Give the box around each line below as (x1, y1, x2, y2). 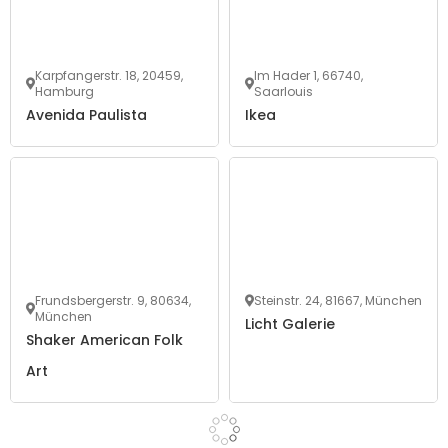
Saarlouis (254, 83, 313, 101)
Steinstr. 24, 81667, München (254, 292, 422, 310)
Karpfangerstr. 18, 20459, (35, 67, 183, 85)
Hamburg (35, 83, 94, 101)
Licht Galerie (245, 314, 335, 335)
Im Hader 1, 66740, (254, 67, 363, 85)
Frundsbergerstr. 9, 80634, (35, 292, 191, 310)
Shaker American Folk (26, 330, 183, 351)
